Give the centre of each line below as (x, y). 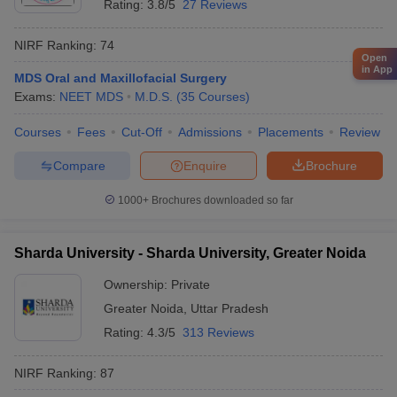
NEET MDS (91, 97)
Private (191, 284)
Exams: (37, 97)
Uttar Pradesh (230, 308)
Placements (291, 132)
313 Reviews (218, 332)
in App (377, 69)
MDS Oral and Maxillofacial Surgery (121, 78)
